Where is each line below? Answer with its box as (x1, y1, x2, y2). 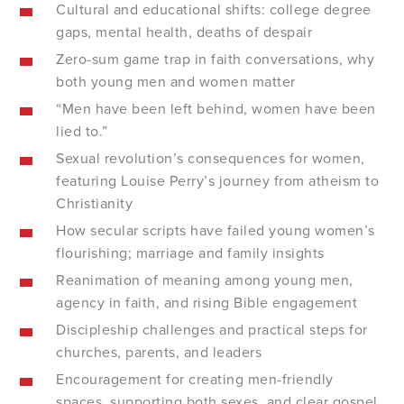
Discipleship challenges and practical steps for (56, 320, 368, 339)
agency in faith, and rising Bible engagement (56, 293, 358, 312)
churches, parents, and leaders (56, 343, 262, 362)
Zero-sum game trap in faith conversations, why (56, 50, 375, 69)
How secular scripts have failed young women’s (56, 221, 375, 240)
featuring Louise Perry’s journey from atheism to (56, 171, 380, 190)
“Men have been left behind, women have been (56, 99, 376, 118)
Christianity (56, 194, 133, 213)
